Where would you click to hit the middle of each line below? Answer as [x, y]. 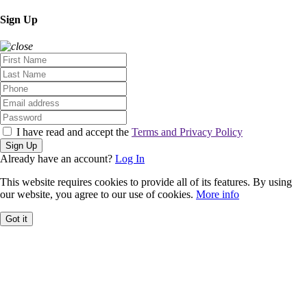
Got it [16, 219]
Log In [130, 158]
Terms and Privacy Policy [187, 132]
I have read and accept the [73, 132]
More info [218, 194]
